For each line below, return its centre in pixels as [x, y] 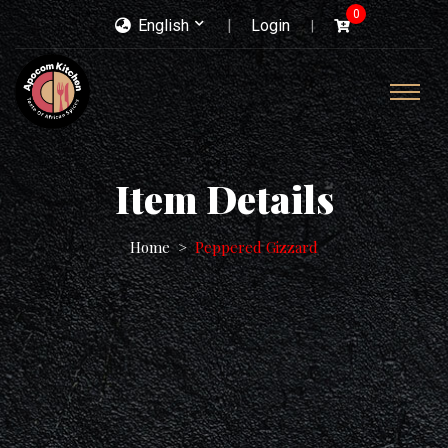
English [161, 25]
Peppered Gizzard [256, 247]
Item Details [224, 198]
